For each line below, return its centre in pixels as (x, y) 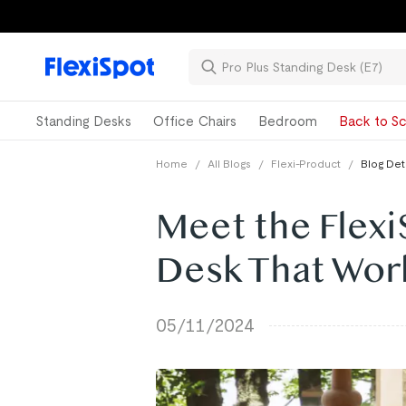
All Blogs (229, 164)
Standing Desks (84, 121)
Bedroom (288, 121)
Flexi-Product (306, 164)
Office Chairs (195, 121)
